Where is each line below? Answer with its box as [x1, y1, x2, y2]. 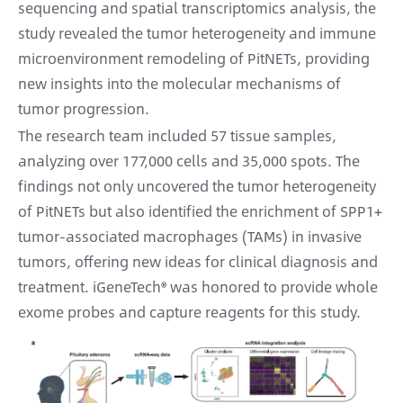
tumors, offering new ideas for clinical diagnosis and [18, 250, 378, 273]
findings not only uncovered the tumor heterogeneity [18, 175, 376, 198]
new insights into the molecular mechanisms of [18, 72, 341, 95]
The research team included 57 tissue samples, [18, 124, 336, 148]
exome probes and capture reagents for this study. [18, 300, 361, 324]
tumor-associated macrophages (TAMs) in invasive [18, 225, 362, 248]
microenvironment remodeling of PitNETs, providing [18, 47, 370, 70]
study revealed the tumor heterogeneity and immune [18, 22, 376, 45]
